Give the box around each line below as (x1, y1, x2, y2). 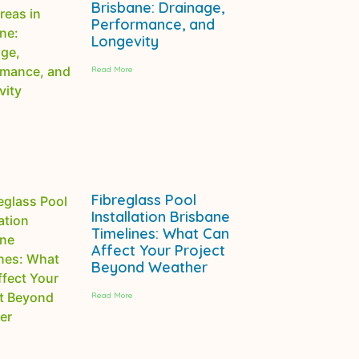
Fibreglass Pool (91, 191, 196, 210)
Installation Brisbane (91, 208, 230, 227)
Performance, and (91, 14, 215, 34)
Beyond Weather (91, 258, 208, 277)
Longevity (91, 31, 159, 50)
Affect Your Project (91, 241, 225, 260)
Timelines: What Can (91, 224, 229, 244)
